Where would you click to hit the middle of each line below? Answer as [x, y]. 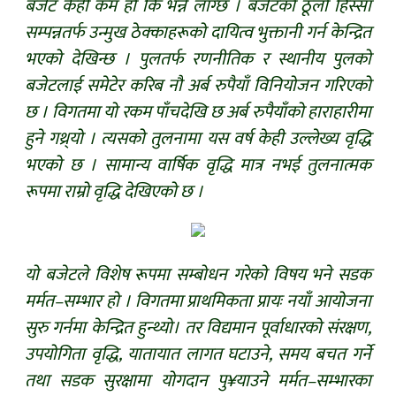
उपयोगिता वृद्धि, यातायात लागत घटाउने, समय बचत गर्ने [198, 354]
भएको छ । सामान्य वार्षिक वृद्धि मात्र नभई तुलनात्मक [198, 165]
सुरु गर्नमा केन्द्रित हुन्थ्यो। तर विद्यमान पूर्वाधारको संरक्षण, [198, 327]
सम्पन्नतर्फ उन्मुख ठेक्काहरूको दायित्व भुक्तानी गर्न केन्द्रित [198, 32]
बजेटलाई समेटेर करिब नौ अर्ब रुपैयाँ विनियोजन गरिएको [198, 85]
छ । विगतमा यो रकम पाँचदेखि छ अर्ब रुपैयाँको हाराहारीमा [198, 112]
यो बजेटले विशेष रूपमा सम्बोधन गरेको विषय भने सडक [198, 274]
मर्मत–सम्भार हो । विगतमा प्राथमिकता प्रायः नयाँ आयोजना [198, 301]
